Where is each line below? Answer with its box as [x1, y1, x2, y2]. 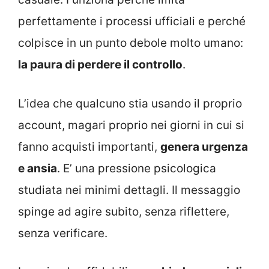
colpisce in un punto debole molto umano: [18, 36, 243, 50]
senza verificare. [18, 226, 107, 240]
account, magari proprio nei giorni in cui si [18, 118, 244, 132]
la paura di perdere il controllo [18, 58, 183, 72]
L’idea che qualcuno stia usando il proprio [18, 96, 242, 110]
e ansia [18, 161, 57, 175]
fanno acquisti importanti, [18, 139, 160, 154]
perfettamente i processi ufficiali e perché [18, 14, 246, 29]
